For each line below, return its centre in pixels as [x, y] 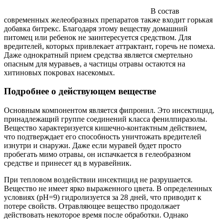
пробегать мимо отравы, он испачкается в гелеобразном [97, 154]
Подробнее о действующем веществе [80, 91]
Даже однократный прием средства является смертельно [98, 55]
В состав [165, 11]
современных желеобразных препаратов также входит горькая [108, 20]
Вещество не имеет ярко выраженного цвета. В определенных [108, 189]
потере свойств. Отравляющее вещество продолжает [92, 206]
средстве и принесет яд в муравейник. [68, 163]
